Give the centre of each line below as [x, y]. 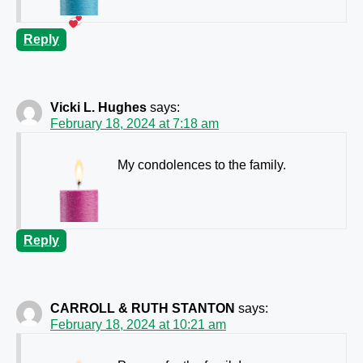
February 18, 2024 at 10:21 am [138, 324]
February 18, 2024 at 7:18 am [135, 123]
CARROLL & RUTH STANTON [143, 308]
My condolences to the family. [202, 164]
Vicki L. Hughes [98, 107]
